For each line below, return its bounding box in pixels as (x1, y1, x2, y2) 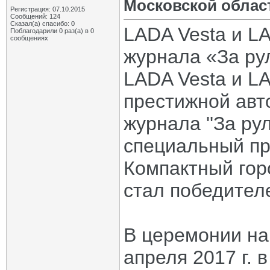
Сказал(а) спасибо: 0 (10, 20, 75, 27)
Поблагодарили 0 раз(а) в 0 (10, 27, 94, 34)
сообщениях (10, 34, 48, 42)
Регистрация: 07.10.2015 (10, 5, 85, 13)
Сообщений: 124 (10, 13, 60, 20)
